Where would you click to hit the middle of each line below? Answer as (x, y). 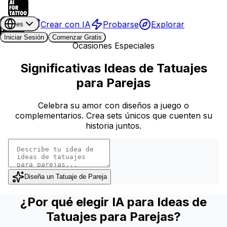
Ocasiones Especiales (113, 46)
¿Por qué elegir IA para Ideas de (113, 202)
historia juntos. (113, 125)
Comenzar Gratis (77, 37)
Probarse (121, 24)
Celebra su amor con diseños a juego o (113, 105)
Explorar (168, 24)
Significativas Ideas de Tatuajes (113, 68)
